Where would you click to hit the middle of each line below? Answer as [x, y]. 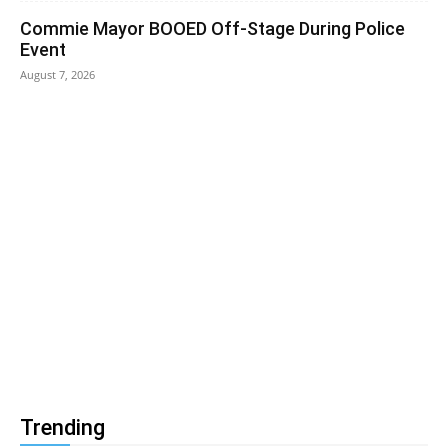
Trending [62, 427]
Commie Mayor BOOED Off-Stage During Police [212, 28]
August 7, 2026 [57, 74]
